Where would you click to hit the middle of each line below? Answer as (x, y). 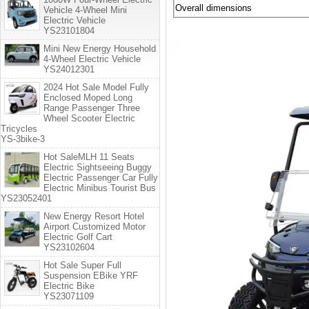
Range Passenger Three (92, 108)
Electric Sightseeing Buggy (98, 167)
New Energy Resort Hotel (94, 216)
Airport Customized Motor (94, 227)
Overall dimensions (213, 8)
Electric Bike (69, 286)
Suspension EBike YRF (91, 276)
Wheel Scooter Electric (89, 118)
